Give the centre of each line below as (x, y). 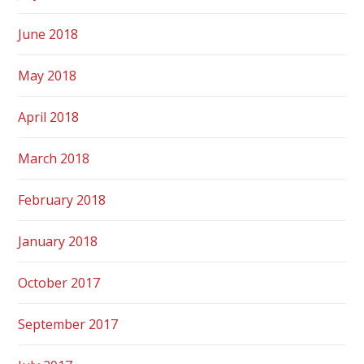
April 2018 (49, 117)
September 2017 (68, 324)
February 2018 (62, 199)
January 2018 (58, 241)
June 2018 (48, 34)
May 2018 (48, 75)
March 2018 (54, 158)
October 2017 (59, 282)
